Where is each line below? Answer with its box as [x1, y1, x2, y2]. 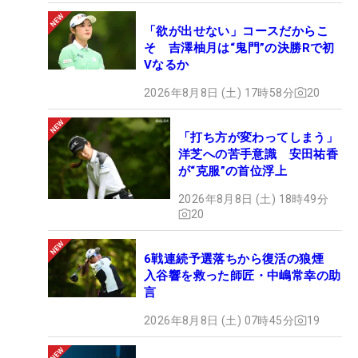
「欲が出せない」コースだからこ [144, 23, 328, 38]
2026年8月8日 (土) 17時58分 [144, 86, 294, 99]
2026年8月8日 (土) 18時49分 [178, 192, 328, 205]
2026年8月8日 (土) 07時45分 [144, 313, 294, 327]
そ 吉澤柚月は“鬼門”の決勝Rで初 [144, 40, 335, 55]
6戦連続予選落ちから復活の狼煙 [144, 251, 336, 266]
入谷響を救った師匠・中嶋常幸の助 [144, 268, 341, 283]
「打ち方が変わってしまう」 [178, 129, 339, 145]
